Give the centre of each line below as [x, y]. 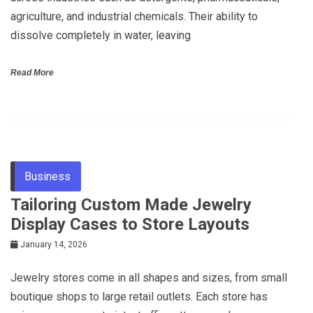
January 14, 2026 [54, 244]
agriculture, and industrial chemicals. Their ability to [134, 16]
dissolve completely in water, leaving [101, 35]
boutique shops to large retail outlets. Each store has [139, 296]
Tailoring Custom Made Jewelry [131, 204]
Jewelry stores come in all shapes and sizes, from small [149, 277]
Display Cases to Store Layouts [130, 224]
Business [48, 176]
